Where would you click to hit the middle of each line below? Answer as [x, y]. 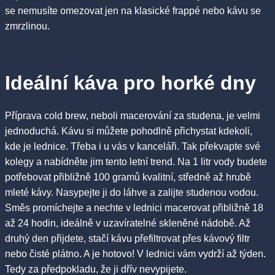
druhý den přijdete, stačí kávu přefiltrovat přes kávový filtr [127, 238]
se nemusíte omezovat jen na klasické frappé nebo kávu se [133, 10]
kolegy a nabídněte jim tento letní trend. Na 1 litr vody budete [136, 161]
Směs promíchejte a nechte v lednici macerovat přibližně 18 [134, 207]
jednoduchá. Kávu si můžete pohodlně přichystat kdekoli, [129, 131]
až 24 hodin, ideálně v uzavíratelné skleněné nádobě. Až [128, 223]
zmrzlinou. [27, 26]
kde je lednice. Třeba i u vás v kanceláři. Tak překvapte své [133, 146]
